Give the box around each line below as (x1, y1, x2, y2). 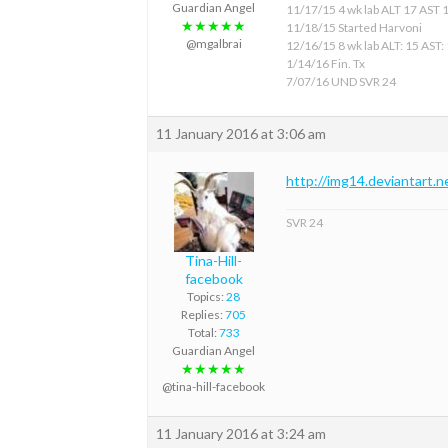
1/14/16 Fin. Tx (286, 56, 365, 72)
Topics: (187, 289, 226, 305)
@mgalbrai (185, 36, 242, 52)
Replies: (181, 307, 225, 323)
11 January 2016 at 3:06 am (156, 125, 326, 143)
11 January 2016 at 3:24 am (156, 425, 326, 443)
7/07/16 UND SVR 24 (286, 74, 396, 90)
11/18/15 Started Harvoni (286, 20, 422, 36)
